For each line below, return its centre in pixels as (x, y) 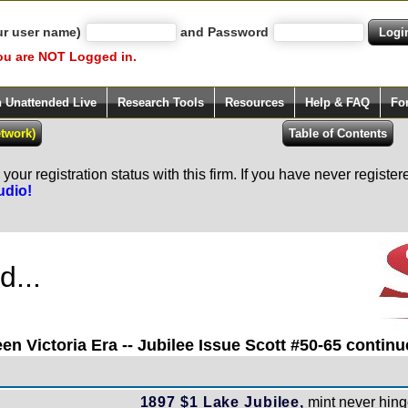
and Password (224, 32)
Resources (255, 102)
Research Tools (161, 102)
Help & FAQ (337, 102)
